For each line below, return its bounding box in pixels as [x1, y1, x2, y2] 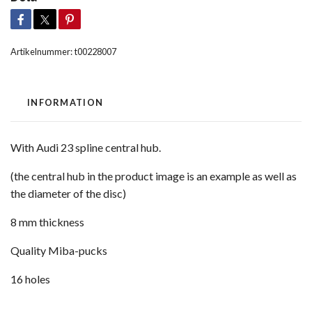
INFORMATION [27, 96, 104, 108]
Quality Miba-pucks [10, 243, 107, 257]
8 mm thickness [10, 214, 84, 228]
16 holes [10, 272, 50, 286]
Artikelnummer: [10, 45, 72, 57]
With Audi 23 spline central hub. [10, 140, 161, 154]
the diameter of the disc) [10, 186, 126, 200]
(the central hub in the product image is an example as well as [10, 169, 297, 182]
